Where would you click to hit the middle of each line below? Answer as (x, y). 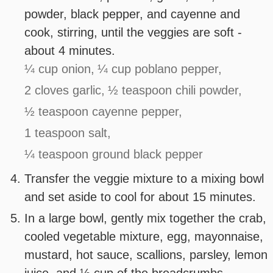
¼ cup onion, (60, 69)
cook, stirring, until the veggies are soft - (133, 33)
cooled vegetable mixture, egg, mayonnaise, (144, 237)
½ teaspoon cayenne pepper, (104, 112)
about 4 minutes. (70, 51)
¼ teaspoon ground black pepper (114, 154)
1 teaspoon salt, (68, 133)
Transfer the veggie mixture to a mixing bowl (144, 179)
